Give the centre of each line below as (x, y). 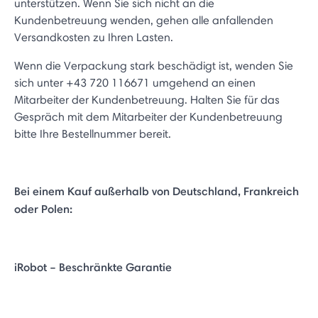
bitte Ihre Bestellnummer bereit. (93, 134)
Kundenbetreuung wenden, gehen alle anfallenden (144, 20)
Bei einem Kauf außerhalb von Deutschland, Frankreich (157, 191)
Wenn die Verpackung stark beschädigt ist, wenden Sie (154, 66)
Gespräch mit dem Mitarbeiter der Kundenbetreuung (148, 117)
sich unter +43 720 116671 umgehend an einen (135, 83)
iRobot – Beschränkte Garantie (93, 267)
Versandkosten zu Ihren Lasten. (94, 37)
